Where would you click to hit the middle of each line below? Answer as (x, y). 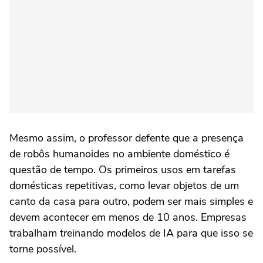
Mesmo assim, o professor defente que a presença (127, 138)
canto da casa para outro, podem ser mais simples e (131, 201)
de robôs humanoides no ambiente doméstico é (119, 154)
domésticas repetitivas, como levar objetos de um (124, 185)
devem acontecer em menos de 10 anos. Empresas (128, 217)
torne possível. (43, 249)
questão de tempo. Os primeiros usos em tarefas (123, 169)
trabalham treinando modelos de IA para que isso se (131, 233)
